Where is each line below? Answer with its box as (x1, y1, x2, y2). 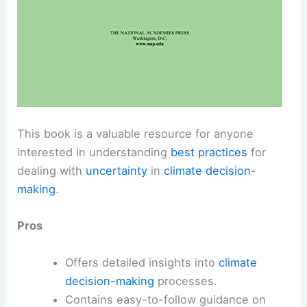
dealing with (17, 164, 86, 178)
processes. (153, 273, 217, 288)
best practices (171, 145, 248, 160)
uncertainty (86, 164, 148, 178)
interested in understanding (17, 145, 171, 160)
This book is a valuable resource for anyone (17, 127, 254, 141)
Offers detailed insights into (64, 255, 219, 269)
